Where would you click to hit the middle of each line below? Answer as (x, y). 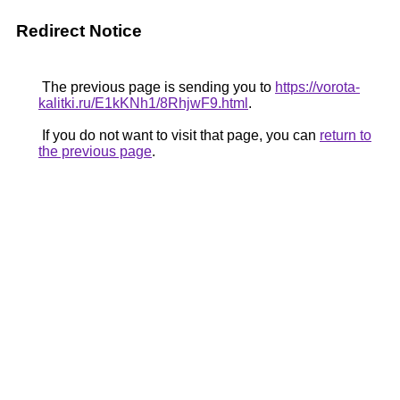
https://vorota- (317, 87)
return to (346, 135)
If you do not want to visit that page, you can (179, 135)
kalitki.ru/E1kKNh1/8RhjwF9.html (143, 103)
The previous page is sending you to (157, 87)
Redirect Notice (79, 31)
